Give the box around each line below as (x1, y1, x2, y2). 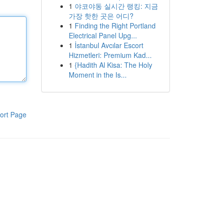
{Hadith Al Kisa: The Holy (74, 60, 152, 70)
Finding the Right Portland (74, 21, 156, 30)
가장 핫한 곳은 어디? (68, 11, 134, 21)
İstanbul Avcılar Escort (74, 40, 143, 50)
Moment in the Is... (68, 70, 127, 80)
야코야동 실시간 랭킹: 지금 (74, 1, 158, 11)
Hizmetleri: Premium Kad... (68, 50, 152, 60)
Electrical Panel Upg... (68, 30, 137, 40)
